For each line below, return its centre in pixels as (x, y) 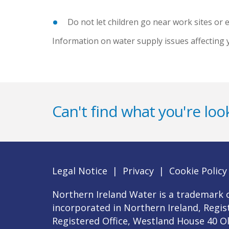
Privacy (138, 171)
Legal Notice (80, 171)
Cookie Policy (198, 171)
